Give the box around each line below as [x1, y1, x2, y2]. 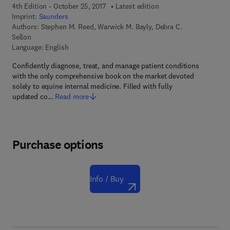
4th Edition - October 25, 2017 [11, 2, 106, 11]
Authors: [11, 22, 39, 31]
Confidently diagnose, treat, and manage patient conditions [12, 61, 199, 70]
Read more [55, 92, 89, 101]
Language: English [11, 43, 69, 52]
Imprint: [11, 12, 39, 21]
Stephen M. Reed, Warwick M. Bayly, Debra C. [41, 22, 182, 31]
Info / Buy [89, 174, 124, 184]
